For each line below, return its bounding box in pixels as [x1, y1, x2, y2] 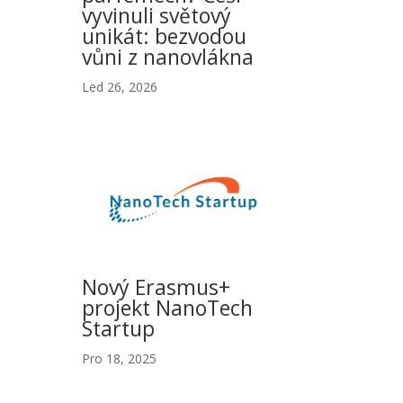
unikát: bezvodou [81, 21, 246, 50]
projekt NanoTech [81, 292, 253, 322]
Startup [81, 313, 155, 343]
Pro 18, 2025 [81, 349, 157, 367]
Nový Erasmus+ [81, 272, 230, 301]
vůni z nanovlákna [81, 41, 254, 71]
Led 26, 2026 [81, 77, 157, 95]
